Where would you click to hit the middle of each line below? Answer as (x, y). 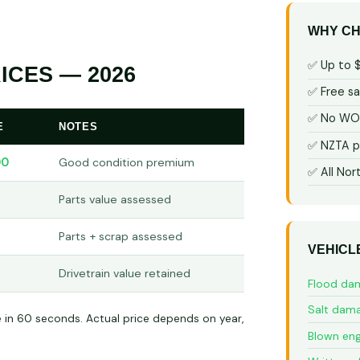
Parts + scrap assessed (121, 236)
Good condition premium (127, 162)
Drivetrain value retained (125, 273)
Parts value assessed (115, 199)
